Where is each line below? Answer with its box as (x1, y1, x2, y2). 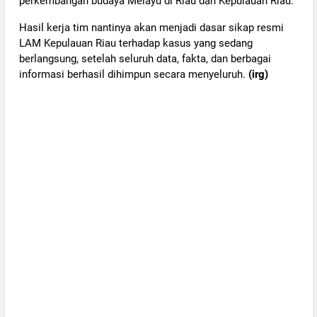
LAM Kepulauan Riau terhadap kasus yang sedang (18, 36, 253, 50)
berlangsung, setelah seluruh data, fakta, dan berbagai (18, 52, 271, 65)
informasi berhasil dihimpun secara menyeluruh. (18, 67, 248, 81)
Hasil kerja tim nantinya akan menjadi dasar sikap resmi (18, 21, 284, 34)
